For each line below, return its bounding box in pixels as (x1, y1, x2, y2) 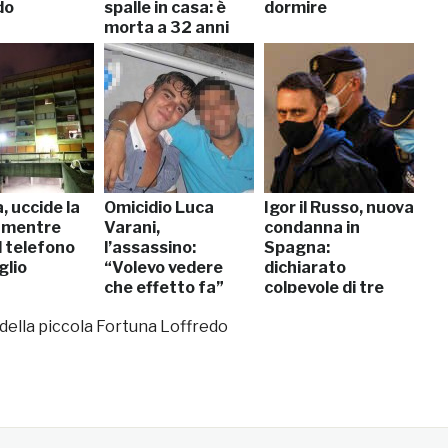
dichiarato (264, 257, 346, 277)
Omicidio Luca (104, 197, 214, 217)
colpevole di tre (264, 277, 384, 297)
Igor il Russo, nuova (264, 197, 414, 217)
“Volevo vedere (104, 257, 223, 277)
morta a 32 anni (104, 17, 229, 37)
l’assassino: (104, 237, 196, 257)
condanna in (264, 217, 360, 237)
